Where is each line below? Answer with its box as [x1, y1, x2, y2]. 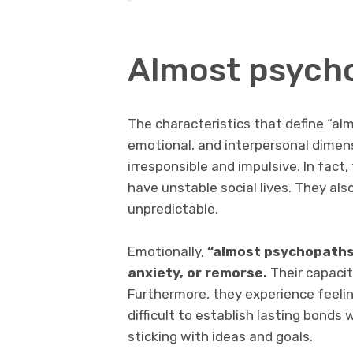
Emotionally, [128, 243, 207, 260]
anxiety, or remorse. [128, 265, 267, 281]
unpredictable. [128, 200, 218, 217]
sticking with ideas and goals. [128, 329, 313, 345]
